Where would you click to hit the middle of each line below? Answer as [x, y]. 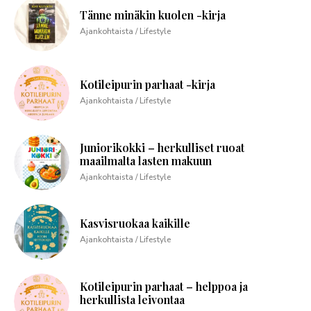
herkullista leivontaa [132, 300]
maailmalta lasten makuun [146, 161]
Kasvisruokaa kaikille [135, 224]
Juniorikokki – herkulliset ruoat [162, 148]
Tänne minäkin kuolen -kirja [153, 15]
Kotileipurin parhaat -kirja [148, 85]
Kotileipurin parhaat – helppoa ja [164, 287]
